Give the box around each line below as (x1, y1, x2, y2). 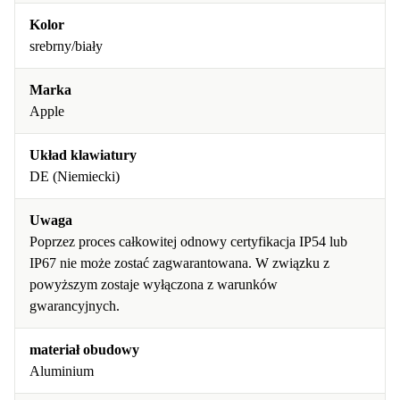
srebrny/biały (29, 38, 103, 54)
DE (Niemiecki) (29, 169, 120, 184)
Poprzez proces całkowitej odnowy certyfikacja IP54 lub (29, 234, 347, 249)
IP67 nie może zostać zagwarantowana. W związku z (29, 255, 329, 271)
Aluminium (29, 363, 94, 379)
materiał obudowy (29, 342, 139, 357)
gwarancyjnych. (29, 298, 120, 313)
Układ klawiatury (29, 147, 137, 162)
